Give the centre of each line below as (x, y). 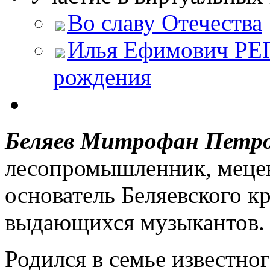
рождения (102, 77)
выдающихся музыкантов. (135, 222)
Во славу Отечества (165, 22)
